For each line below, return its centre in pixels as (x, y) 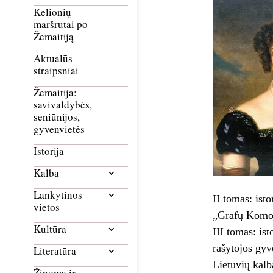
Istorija (49, 151)
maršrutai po (61, 24)
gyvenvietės (59, 129)
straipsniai (56, 71)
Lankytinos (58, 195)
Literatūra (55, 251)
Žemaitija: (55, 93)
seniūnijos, (57, 117)
